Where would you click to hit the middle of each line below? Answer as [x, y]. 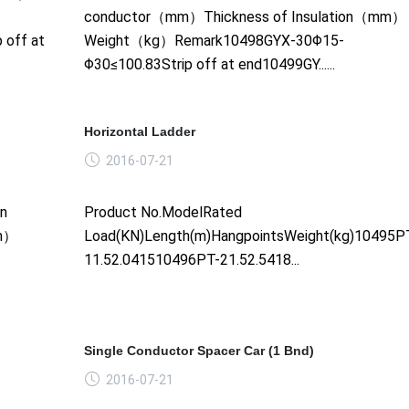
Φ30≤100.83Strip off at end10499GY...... [209, 64]
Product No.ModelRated [163, 212]
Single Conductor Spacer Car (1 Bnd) [199, 350]
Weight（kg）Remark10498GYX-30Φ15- [214, 40]
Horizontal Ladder [139, 131]
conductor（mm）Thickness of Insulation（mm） [245, 16]
